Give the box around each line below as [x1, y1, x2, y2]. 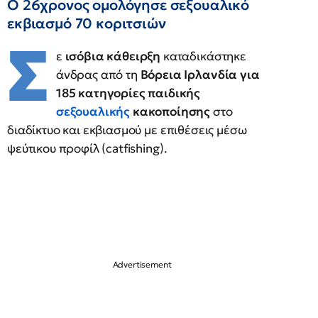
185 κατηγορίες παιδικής [55, 85, 201, 101]
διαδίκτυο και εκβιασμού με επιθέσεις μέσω [7, 122, 247, 138]
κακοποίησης [130, 104, 211, 119]
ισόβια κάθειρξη [62, 48, 163, 64]
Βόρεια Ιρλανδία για [140, 67, 260, 82]
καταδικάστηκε [163, 48, 246, 64]
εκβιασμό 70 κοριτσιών [7, 14, 166, 33]
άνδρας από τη [55, 67, 141, 82]
